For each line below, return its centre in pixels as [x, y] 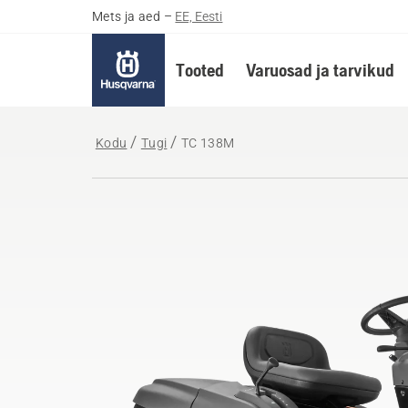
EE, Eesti [199, 16]
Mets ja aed [126, 16]
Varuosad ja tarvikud [320, 70]
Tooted [199, 70]
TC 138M [208, 143]
